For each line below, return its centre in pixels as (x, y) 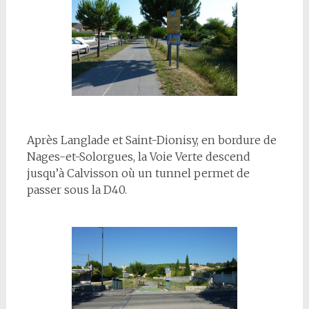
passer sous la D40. (77, 190)
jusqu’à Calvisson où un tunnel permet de (138, 173)
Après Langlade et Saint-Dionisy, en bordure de (151, 140)
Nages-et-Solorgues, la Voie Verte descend (138, 157)
